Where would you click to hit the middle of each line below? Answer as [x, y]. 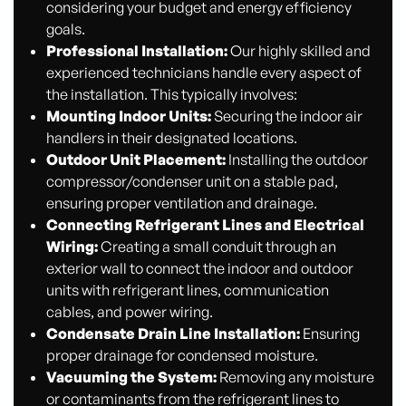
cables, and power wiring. [129, 311]
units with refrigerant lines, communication [187, 290]
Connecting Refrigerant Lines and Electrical [205, 224]
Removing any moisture [295, 377]
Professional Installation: [136, 50]
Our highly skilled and [299, 50]
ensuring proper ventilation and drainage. [181, 203]
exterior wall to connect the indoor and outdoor [199, 268]
